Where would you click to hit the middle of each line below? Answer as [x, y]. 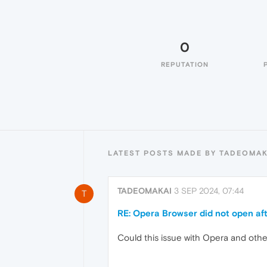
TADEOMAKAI [145, 191]
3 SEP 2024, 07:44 [209, 191]
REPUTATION [185, 64]
